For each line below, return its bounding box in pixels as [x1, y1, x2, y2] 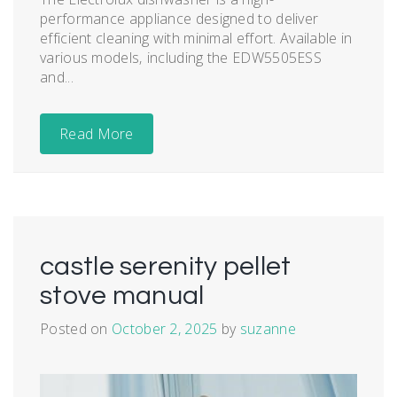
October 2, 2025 [112, 318, 218, 339]
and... [40, 66, 74, 87]
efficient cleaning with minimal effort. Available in [40, 27, 353, 48]
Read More [59, 123, 134, 144]
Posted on [40, 318, 113, 339]
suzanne [239, 318, 296, 339]
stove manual [40, 281, 205, 309]
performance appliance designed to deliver [40, 8, 319, 28]
